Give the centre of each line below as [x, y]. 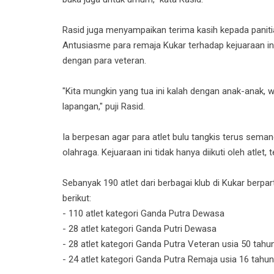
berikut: [77, 198]
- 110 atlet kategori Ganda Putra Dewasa [143, 213]
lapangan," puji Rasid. [104, 106]
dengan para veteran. [104, 60]
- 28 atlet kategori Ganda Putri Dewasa [139, 228]
